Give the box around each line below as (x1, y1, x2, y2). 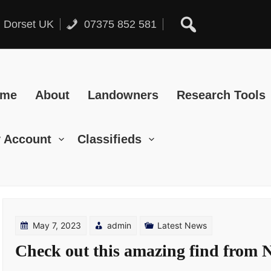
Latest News (157, 220, 207, 230)
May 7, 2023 (33, 220, 81, 230)
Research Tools (177, 88, 266, 102)
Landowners (88, 88, 158, 102)
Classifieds (77, 132, 142, 146)
